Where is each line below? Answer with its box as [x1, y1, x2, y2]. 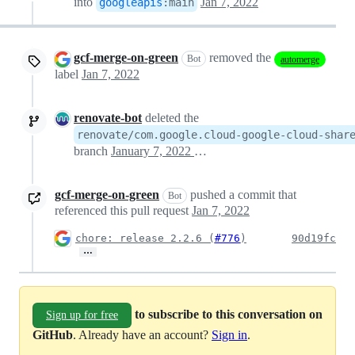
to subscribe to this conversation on [135, 307, 323, 321]
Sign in [212, 327, 247, 342]
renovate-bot [74, 110, 142, 124]
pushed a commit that [187, 187, 296, 201]
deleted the [142, 110, 199, 124]
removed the [206, 51, 274, 65]
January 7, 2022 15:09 [194, 143, 207, 158]
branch [74, 143, 111, 158]
